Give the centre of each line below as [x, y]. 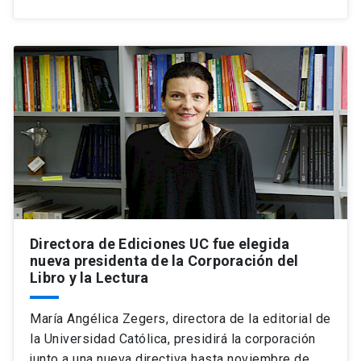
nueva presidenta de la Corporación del [164, 261]
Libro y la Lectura [89, 278]
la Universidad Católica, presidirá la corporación [173, 339]
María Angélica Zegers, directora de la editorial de [180, 319]
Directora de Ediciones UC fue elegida [160, 244]
